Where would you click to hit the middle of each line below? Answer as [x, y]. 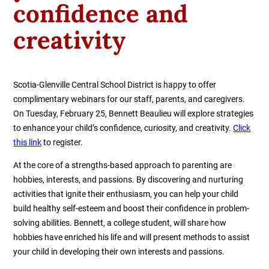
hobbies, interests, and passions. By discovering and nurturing [128, 180]
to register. [63, 143]
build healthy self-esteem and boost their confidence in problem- [131, 209]
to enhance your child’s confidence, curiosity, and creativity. [123, 128]
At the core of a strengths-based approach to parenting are [123, 165]
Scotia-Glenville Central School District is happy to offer [115, 85]
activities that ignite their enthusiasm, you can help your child [126, 194]
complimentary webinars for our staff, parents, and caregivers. [129, 99]
